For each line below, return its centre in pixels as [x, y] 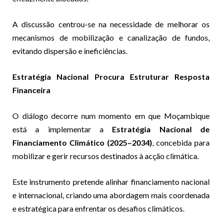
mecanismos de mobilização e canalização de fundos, [111, 37]
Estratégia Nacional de [161, 129]
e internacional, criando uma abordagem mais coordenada [111, 195]
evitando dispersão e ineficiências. [70, 51]
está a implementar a [62, 129]
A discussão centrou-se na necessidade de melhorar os [111, 24]
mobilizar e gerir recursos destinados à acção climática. [106, 156]
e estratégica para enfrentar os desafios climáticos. [98, 208]
